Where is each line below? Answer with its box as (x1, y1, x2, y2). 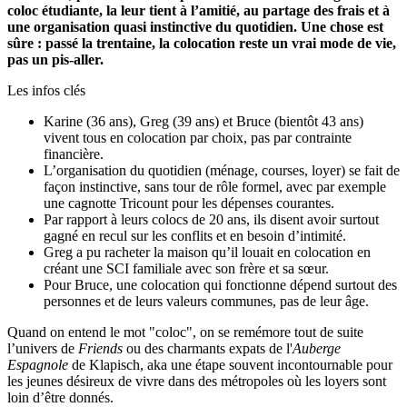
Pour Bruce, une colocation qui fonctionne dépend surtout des (44, 277, 397, 293)
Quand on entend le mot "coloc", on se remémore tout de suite (7, 324, 363, 341)
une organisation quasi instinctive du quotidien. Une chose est (7, 19, 383, 35)
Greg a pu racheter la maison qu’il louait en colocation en (44, 244, 371, 261)
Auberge (293, 341, 341, 357)
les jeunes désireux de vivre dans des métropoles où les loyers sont (7, 373, 386, 390)
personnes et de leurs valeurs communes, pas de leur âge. (44, 293, 369, 310)
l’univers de (7, 341, 78, 357)
